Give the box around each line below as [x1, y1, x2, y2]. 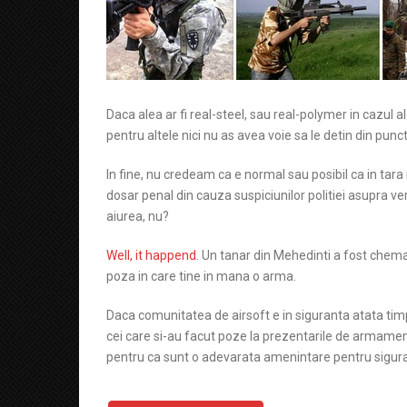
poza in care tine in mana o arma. [106, 269, 296, 283]
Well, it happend [106, 248, 196, 263]
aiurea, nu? [106, 209, 169, 223]
